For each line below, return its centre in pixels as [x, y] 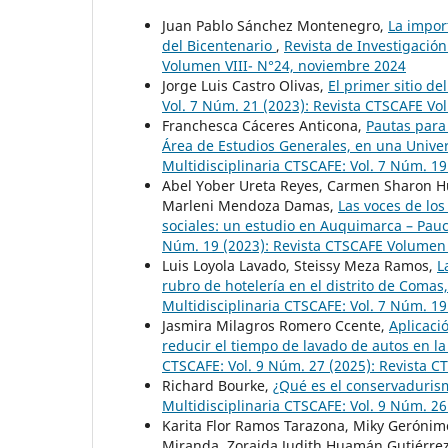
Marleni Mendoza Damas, [250, 206]
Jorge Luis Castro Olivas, [245, 86]
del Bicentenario [219, 46]
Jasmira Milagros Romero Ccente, [275, 326]
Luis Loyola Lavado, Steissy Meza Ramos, [299, 266]
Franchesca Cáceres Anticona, [264, 126]
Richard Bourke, [217, 386]
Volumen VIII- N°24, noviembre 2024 [284, 66]
